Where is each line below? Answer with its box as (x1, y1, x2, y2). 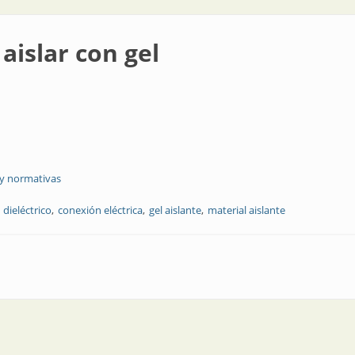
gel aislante (149, 203, 201, 217)
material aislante (208, 203, 285, 217)
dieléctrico (3, 203, 52, 217)
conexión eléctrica (58, 203, 143, 217)
